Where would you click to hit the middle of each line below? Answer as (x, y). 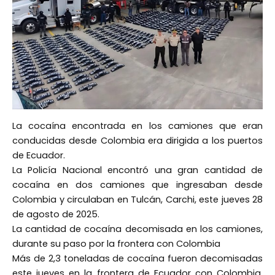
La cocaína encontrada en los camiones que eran (137, 126)
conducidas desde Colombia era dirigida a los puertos (137, 141)
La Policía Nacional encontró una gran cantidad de (137, 170)
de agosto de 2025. (56, 215)
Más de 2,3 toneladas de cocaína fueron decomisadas (137, 259)
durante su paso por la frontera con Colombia (116, 244)
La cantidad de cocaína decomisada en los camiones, (137, 229)
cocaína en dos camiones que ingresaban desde (137, 185)
